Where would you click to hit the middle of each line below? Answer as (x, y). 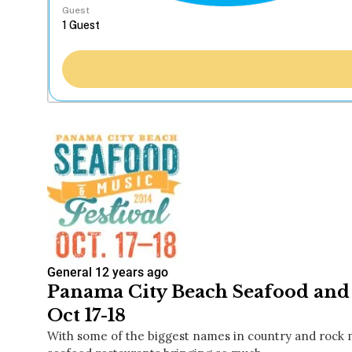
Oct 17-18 (86, 316)
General (70, 273)
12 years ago (132, 273)
